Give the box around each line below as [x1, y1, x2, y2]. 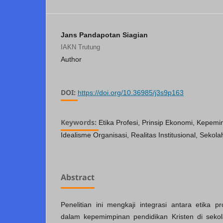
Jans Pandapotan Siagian [61, 30, 148, 39]
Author [61, 55, 82, 64]
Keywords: [61, 117, 99, 127]
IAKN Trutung [61, 43, 100, 51]
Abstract [61, 172, 95, 183]
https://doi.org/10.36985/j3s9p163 [78, 89, 184, 97]
